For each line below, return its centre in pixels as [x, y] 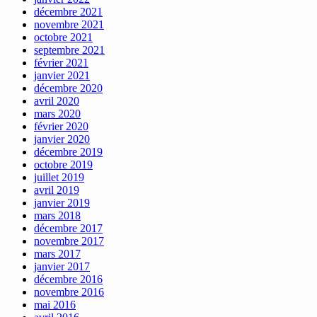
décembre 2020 [68, 88]
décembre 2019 [68, 151]
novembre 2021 [69, 24]
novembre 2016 [69, 292]
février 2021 [61, 62]
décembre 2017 [68, 228]
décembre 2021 [68, 11]
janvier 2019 [62, 202]
